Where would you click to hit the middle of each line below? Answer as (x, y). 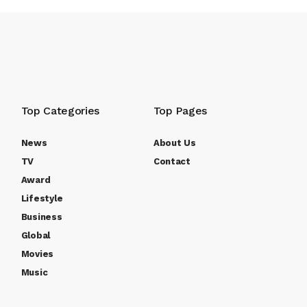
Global (36, 236)
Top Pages (180, 111)
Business (41, 217)
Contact (172, 162)
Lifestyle (42, 199)
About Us (174, 143)
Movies (37, 254)
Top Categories (60, 111)
